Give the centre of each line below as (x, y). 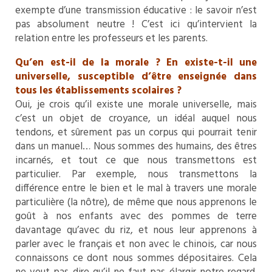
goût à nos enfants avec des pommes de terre (136, 216)
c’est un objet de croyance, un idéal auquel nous (136, 118)
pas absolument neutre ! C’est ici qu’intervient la (136, 24)
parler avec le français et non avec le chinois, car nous (136, 244)
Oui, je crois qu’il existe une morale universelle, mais (136, 104)
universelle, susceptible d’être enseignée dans (136, 76)
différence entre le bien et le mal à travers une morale (136, 188)
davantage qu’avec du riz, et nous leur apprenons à (136, 230)
